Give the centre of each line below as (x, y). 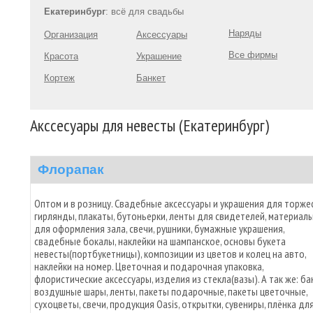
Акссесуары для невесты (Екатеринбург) (150, 125)
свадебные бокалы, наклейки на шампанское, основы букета (160, 241)
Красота (61, 56)
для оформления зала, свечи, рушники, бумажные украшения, (159, 228)
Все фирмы (253, 55)
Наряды (245, 33)
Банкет (151, 78)
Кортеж (59, 78)
